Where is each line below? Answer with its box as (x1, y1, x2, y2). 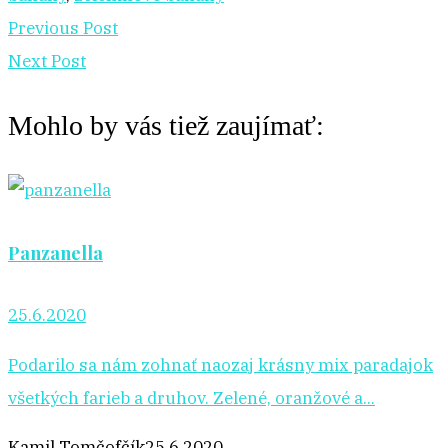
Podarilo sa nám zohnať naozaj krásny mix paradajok (8, 353, 433, 376)
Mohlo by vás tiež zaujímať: (8, 109, 324, 141)
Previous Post (8, 16, 118, 39)
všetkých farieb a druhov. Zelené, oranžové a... (8, 386, 375, 409)
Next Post (8, 49, 86, 72)
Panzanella (8, 240, 103, 265)
